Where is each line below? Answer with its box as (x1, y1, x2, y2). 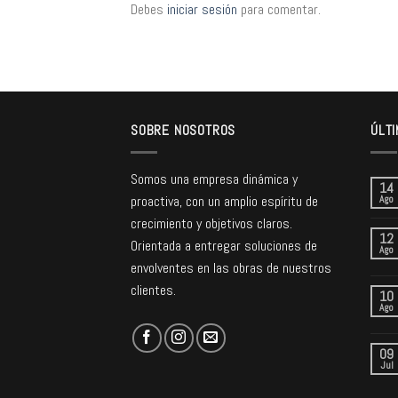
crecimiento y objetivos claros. (131, 214, 292, 233)
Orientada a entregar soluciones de (131, 236, 317, 255)
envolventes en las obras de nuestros (131, 259, 331, 277)
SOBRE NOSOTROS (131, 121, 236, 140)
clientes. (131, 281, 176, 299)
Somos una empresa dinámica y (131, 170, 298, 188)
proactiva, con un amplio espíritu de (131, 192, 318, 211)
